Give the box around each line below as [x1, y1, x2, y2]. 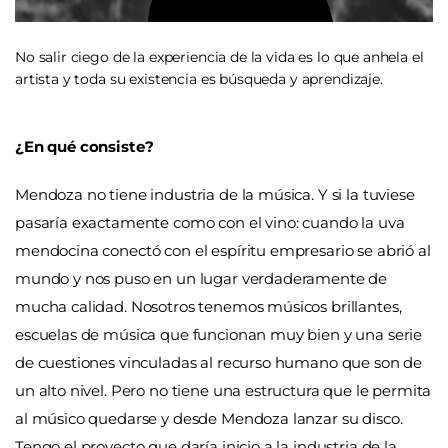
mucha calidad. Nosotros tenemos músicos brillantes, [15, 296, 402, 316]
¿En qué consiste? [15, 137, 154, 157]
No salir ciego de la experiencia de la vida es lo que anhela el [15, 48, 424, 67]
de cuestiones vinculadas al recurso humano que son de [15, 352, 423, 372]
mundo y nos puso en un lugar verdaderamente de [15, 268, 388, 288]
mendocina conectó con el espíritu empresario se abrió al [15, 240, 431, 260]
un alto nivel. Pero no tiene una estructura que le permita [15, 380, 432, 400]
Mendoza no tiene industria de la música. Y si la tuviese [15, 184, 415, 204]
